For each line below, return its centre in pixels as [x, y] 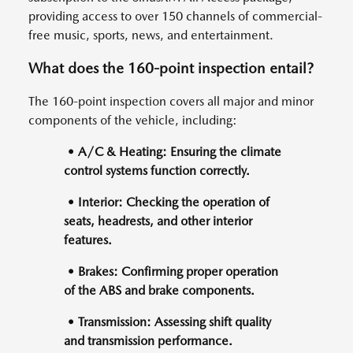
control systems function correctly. [157, 170]
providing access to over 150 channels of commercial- [175, 16]
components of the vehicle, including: [134, 120]
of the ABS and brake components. [159, 290]
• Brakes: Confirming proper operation [171, 271]
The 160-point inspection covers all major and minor [171, 101]
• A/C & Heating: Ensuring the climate [173, 151]
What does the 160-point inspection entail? [171, 68]
